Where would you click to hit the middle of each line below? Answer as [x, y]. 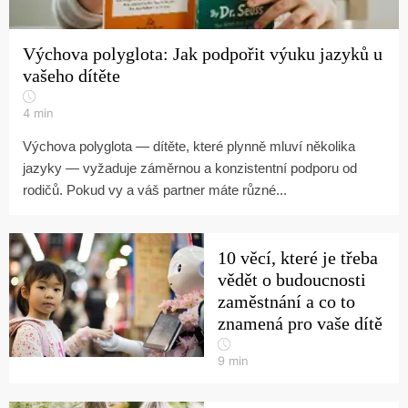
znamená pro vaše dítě [300, 323]
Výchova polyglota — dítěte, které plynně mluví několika [189, 146]
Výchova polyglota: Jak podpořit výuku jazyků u [203, 54]
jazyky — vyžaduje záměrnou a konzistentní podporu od [190, 168]
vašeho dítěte [71, 76]
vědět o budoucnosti [292, 280]
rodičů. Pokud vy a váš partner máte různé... [155, 190]
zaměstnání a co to [286, 301]
